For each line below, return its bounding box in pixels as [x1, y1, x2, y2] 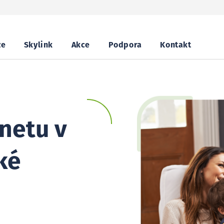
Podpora [108, 41, 142, 49]
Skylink [23, 41, 53, 49]
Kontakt [160, 41, 191, 49]
